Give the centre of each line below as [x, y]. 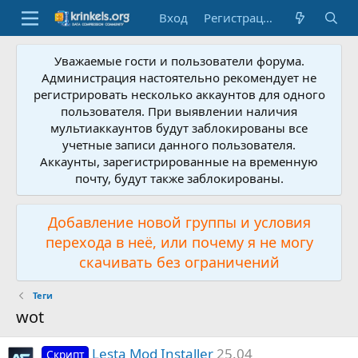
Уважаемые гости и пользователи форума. [179, 61]
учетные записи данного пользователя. [179, 145]
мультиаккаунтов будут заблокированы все [179, 128]
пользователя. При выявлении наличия [179, 111]
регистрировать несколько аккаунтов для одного [179, 94]
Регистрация [268, 18]
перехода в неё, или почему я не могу [179, 242]
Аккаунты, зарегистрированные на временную [179, 161]
